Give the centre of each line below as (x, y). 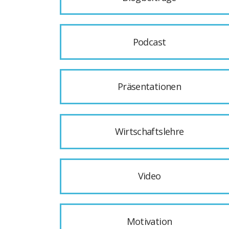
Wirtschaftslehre (149, 132)
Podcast (149, 42)
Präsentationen (149, 87)
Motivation (149, 221)
